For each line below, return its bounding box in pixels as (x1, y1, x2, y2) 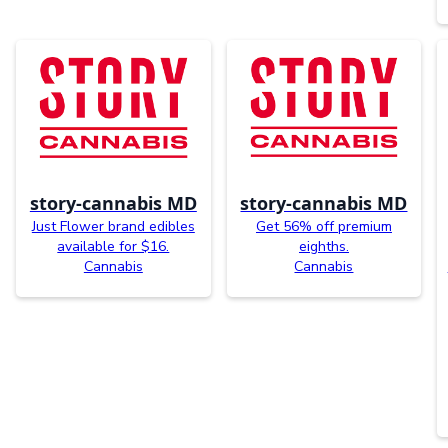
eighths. (298, 236, 349, 256)
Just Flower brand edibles (31, 216, 195, 236)
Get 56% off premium (255, 216, 392, 236)
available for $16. (57, 236, 170, 256)
